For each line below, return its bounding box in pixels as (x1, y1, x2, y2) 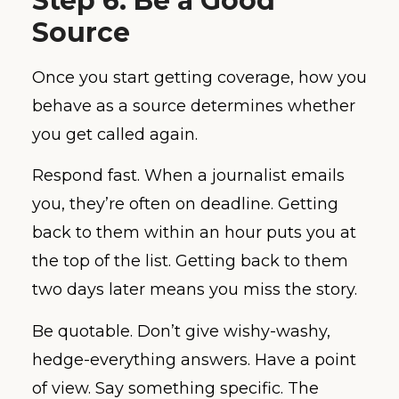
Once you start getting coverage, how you (32, 68, 367, 87)
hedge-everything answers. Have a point (32, 349, 356, 370)
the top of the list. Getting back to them (32, 251, 348, 272)
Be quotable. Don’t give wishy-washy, (32, 321, 330, 341)
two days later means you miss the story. (32, 280, 357, 300)
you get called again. (32, 125, 198, 144)
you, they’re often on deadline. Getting (32, 194, 338, 215)
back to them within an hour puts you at (32, 223, 356, 243)
